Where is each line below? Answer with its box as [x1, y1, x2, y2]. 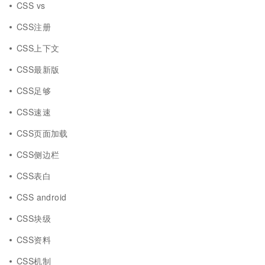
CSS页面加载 [17, 127, 68, 139]
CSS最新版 [17, 63, 60, 75]
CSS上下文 [17, 42, 60, 54]
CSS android [17, 191, 67, 203]
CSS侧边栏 [17, 148, 60, 160]
